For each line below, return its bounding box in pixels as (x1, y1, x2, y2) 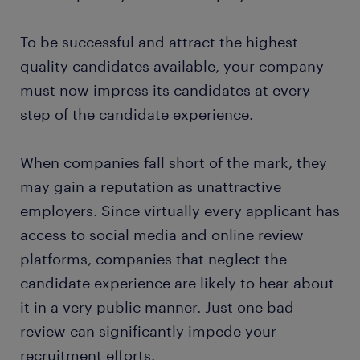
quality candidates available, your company (20, 57, 324, 75)
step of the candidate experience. (20, 105, 253, 123)
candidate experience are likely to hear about (20, 274, 334, 292)
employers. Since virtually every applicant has (20, 202, 340, 219)
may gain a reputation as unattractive (20, 178, 281, 195)
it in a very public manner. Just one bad (20, 298, 294, 316)
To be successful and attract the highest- (20, 33, 303, 51)
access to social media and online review (20, 226, 304, 243)
